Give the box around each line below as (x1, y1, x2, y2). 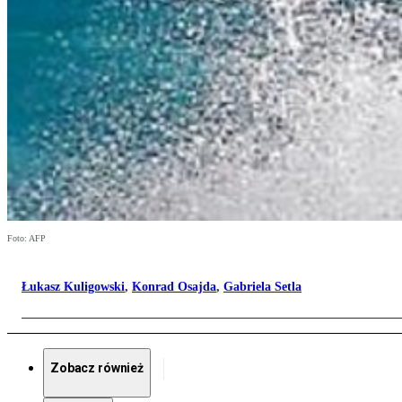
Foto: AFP (7, 233, 46, 244)
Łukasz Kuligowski (22, 280, 125, 294)
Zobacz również (50, 361, 144, 376)
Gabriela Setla (223, 280, 301, 294)
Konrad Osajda (132, 280, 216, 294)
